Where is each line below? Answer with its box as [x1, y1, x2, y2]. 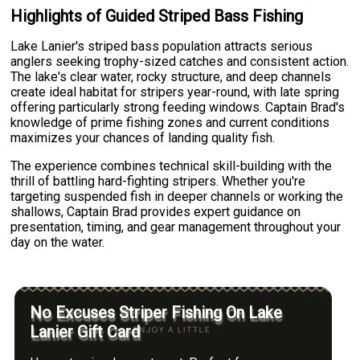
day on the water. [10, 235, 105, 251]
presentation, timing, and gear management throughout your [10, 219, 342, 235]
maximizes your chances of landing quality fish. [10, 130, 276, 146]
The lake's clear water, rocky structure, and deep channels [10, 69, 332, 85]
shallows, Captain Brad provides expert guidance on [10, 204, 301, 220]
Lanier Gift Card [30, 322, 141, 342]
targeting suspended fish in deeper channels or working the [10, 189, 344, 205]
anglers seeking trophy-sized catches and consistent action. [10, 54, 350, 70]
